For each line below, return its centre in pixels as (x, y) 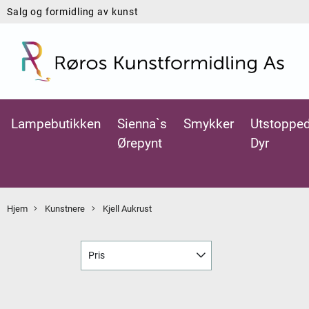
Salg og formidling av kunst (73, 12)
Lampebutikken (56, 123)
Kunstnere (64, 208)
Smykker (209, 123)
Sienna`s (142, 123)
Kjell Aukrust (126, 208)
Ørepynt (140, 143)
